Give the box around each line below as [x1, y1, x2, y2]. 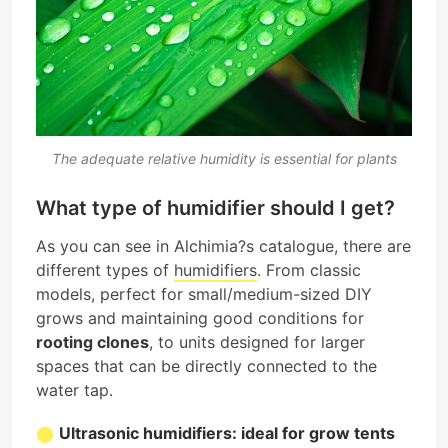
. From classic [257, 259, 361, 280]
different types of [36, 259, 174, 280]
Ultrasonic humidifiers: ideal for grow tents [59, 423, 396, 444]
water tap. [36, 379, 113, 400]
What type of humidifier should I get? [36, 195, 395, 220]
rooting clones [36, 331, 149, 352]
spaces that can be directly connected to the [36, 355, 377, 376]
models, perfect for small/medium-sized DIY [36, 283, 372, 304]
